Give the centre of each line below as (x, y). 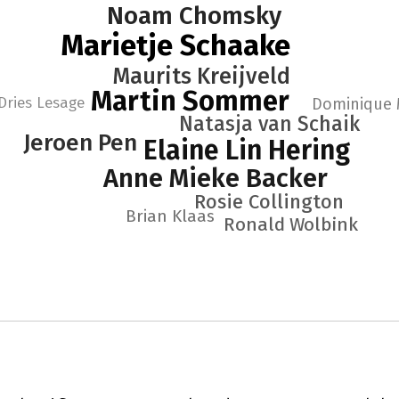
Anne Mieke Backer (215, 179)
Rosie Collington (269, 202)
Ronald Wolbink (291, 224)
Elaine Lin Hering (247, 151)
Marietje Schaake (175, 45)
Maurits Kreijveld (201, 77)
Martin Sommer (190, 101)
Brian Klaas (170, 216)
